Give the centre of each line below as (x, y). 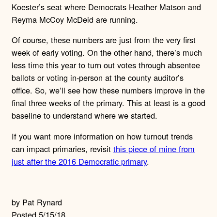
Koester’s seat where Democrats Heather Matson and (106, 7)
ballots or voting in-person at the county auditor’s (98, 78)
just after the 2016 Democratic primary (79, 161)
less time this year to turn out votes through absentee (106, 65)
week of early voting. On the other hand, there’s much (107, 53)
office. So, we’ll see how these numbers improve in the (108, 90)
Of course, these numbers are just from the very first (104, 40)
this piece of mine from (154, 148)
